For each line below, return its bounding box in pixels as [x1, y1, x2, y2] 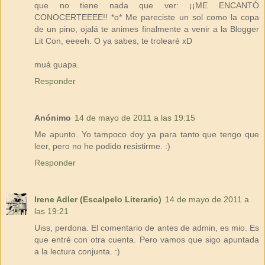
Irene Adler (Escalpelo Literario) [34, 194, 161, 204]
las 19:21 [34, 206, 69, 216]
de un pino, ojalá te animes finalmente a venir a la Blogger [34, 24, 259, 34]
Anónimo [34, 112, 71, 122]
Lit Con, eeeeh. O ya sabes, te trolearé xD [34, 35, 192, 46]
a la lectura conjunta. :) [34, 246, 120, 256]
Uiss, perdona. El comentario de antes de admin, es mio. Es [34, 222, 259, 232]
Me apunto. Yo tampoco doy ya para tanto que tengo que [34, 129, 259, 139]
